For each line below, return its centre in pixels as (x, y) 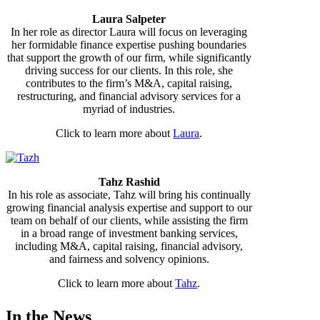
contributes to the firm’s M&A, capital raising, (129, 83)
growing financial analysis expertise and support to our (129, 207)
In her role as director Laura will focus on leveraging (129, 31)
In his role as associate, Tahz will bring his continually (129, 194)
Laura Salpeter (129, 19)
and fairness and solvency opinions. (129, 259)
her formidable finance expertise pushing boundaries (129, 44)
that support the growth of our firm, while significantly (129, 57)
